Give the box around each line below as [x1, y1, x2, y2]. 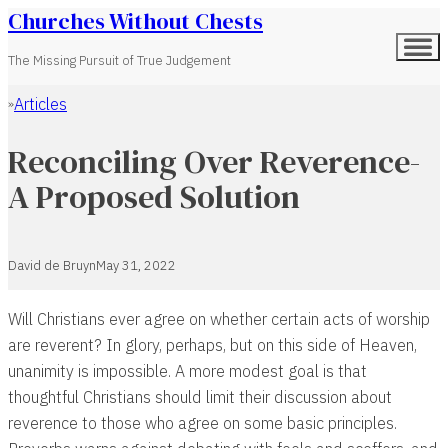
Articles [14, 93, 67, 115]
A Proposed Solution [8, 174, 300, 220]
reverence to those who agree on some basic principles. [8, 412, 397, 434]
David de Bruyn [8, 257, 96, 275]
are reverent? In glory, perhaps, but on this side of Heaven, [8, 334, 417, 356]
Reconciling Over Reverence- [8, 139, 420, 185]
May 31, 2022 [96, 257, 176, 275]
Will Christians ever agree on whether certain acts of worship [8, 308, 430, 330]
